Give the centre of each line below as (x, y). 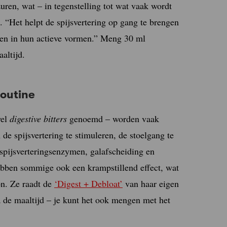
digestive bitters (38, 118)
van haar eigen (151, 183)
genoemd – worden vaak (113, 118)
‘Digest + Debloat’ (88, 183)
